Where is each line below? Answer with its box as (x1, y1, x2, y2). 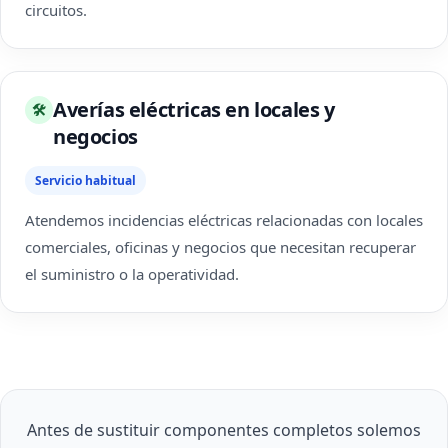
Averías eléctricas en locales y (53, 96, 335, 123)
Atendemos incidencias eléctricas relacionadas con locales (25, 210, 423, 230)
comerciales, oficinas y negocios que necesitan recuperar (25, 237, 416, 257)
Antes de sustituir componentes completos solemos (27, 419, 421, 441)
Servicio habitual (35, 172, 136, 189)
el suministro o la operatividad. (25, 264, 239, 284)
